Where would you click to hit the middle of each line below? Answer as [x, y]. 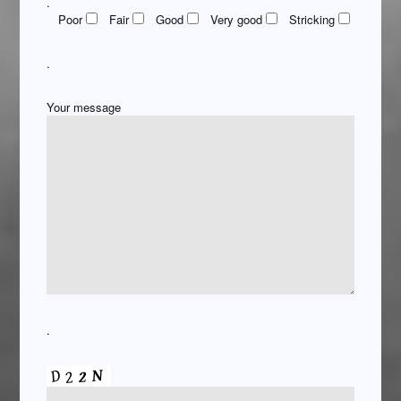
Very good [237, 20]
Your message [84, 107]
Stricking [312, 20]
